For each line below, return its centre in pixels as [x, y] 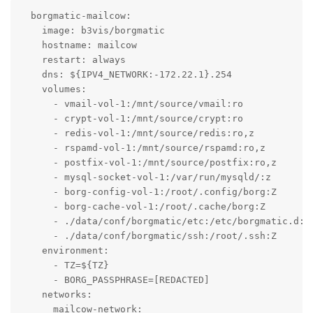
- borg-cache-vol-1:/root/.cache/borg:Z [142, 206]
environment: [64, 250]
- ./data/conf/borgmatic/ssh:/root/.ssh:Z [148, 235]
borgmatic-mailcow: [75, 15]
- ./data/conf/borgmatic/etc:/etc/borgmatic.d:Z [165, 221]
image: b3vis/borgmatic [92, 30]
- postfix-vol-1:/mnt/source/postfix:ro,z [148, 162]
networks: [56, 294]
